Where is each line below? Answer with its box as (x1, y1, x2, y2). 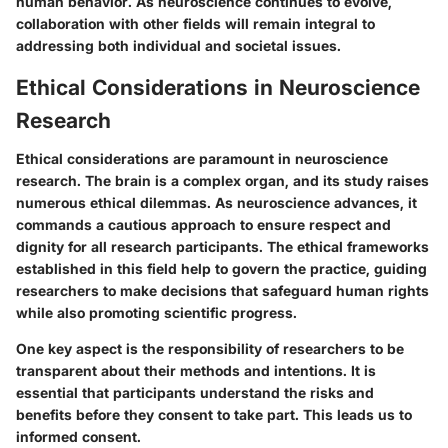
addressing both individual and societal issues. (16, 37, 341, 54)
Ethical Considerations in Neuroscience (16, 75, 420, 100)
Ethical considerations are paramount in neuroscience (16, 149, 388, 167)
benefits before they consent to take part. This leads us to (16, 405, 412, 423)
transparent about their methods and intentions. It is (16, 361, 376, 379)
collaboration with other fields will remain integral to (16, 15, 375, 32)
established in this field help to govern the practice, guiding (16, 259, 427, 277)
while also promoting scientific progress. (16, 303, 297, 321)
